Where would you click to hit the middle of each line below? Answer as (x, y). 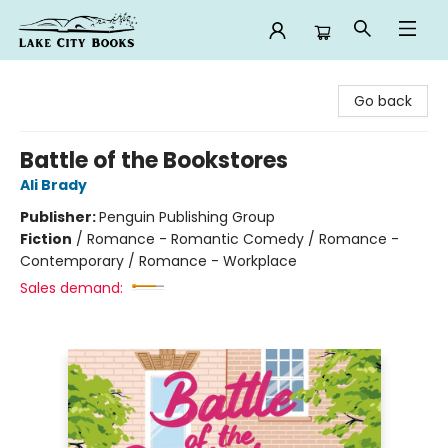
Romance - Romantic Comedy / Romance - (243, 239)
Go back (383, 101)
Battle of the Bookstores (154, 160)
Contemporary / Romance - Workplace (158, 261)
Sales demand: (71, 288)
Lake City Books (68, 79)
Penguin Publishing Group (187, 217)
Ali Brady (53, 185)
